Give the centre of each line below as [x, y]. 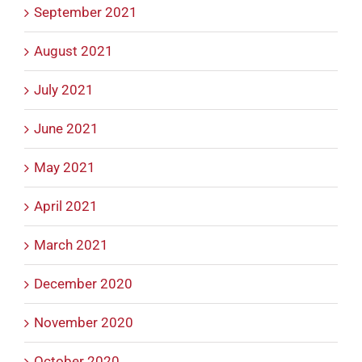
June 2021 [66, 129]
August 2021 [74, 51]
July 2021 [64, 90]
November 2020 [84, 323]
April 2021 [66, 206]
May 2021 [65, 168]
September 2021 [86, 13]
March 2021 [71, 245]
